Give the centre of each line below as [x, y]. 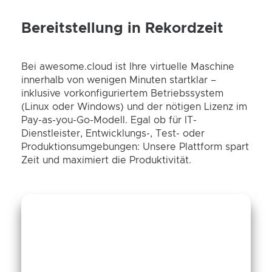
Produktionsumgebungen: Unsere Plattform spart [135, 147]
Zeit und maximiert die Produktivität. [106, 160]
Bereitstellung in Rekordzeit [122, 29]
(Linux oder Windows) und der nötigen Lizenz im [134, 107]
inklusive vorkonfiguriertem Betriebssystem [122, 93]
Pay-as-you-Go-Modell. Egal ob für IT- [109, 120]
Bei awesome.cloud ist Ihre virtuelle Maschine [128, 67]
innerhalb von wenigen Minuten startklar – [119, 80]
